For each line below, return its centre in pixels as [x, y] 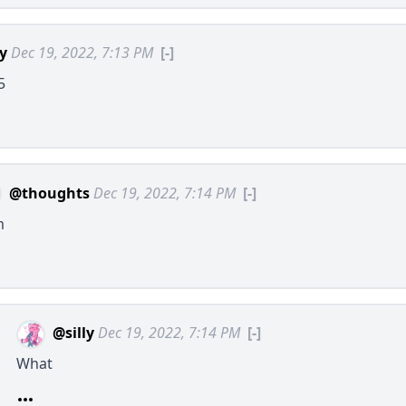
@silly [73, 332]
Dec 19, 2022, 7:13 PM [82, 53]
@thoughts [49, 193]
